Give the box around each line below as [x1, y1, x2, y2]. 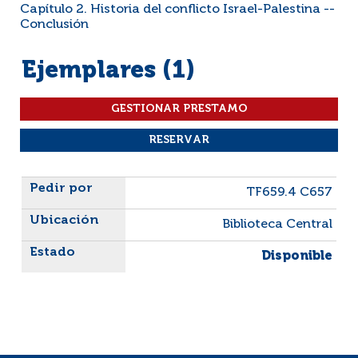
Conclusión [20, 18, 89, 31]
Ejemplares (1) [22, 59, 195, 83]
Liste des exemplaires [22, 177, 154, 190]
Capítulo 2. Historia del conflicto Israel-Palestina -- [20, 3, 335, 16]
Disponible [261, 250, 332, 263]
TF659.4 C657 [246, 186, 332, 199]
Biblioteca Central [222, 218, 332, 231]
